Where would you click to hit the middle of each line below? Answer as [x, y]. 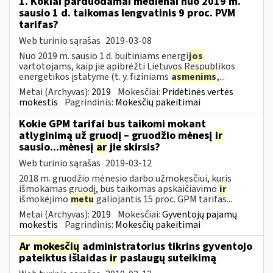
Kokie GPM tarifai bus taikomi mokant [112, 124]
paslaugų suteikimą [167, 258]
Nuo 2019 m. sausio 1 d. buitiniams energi [104, 56]
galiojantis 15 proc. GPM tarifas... [163, 199]
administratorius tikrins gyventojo [166, 246]
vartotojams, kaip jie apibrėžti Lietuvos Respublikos [127, 66]
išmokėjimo [44, 199]
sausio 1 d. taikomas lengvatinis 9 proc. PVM [127, 13]
